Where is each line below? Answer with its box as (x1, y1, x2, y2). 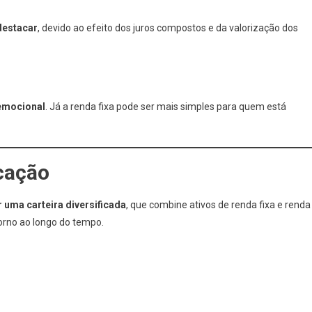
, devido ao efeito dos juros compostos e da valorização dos (38, 22, 298, 33)
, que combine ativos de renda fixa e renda (126, 199, 311, 210)
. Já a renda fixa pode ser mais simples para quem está (45, 101, 286, 112)
